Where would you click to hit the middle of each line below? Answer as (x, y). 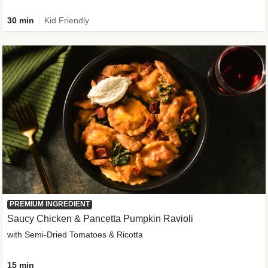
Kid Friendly (67, 20)
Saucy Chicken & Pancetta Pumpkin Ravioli (100, 218)
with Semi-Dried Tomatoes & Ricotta (75, 234)
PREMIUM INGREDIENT (50, 204)
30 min (21, 20)
